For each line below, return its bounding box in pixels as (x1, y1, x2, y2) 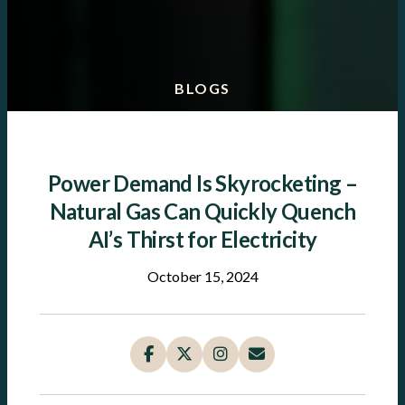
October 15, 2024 (146, 268, 259, 286)
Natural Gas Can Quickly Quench (49, 198, 356, 225)
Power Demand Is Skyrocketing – (48, 170, 357, 197)
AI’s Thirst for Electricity (88, 226, 317, 253)
